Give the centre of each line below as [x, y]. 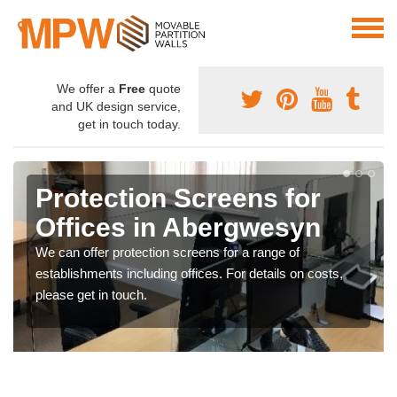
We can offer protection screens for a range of [167, 253]
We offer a [88, 89]
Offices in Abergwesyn [178, 228]
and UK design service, [116, 107]
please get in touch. [91, 295]
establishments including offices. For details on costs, [189, 274]
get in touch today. [129, 125]
